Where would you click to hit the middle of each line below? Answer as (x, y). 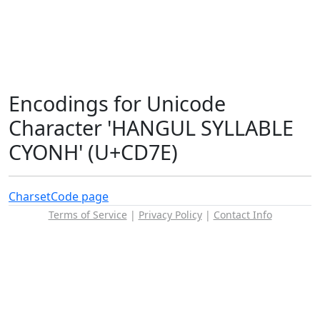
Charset (30, 196)
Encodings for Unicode (117, 103)
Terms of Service (87, 215)
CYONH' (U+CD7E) (93, 152)
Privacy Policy (170, 215)
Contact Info (242, 215)
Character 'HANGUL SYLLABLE (151, 127)
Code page (80, 196)
